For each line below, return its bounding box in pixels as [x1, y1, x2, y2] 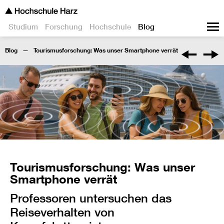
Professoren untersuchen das [10, 191, 171, 205]
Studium [8, 22, 38, 31]
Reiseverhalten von [10, 205, 114, 219]
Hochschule [89, 22, 131, 31]
